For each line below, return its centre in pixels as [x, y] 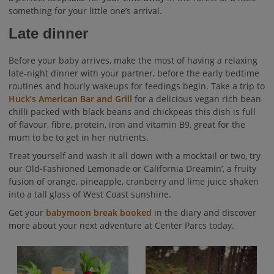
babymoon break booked [99, 212]
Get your [27, 212]
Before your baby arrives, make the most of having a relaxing [133, 60]
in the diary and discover [204, 212]
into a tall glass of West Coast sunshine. [90, 194]
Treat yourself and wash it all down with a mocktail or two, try [135, 155]
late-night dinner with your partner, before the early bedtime [134, 73]
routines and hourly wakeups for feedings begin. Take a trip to [137, 86]
